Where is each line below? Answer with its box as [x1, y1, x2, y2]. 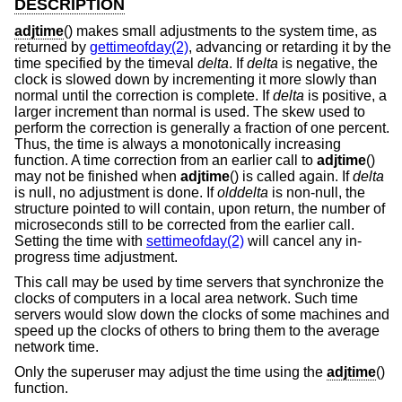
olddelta [217, 185, 268, 201]
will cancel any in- [244, 233, 362, 249]
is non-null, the [268, 185, 365, 201]
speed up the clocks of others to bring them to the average [14, 322, 380, 338]
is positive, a [304, 88, 387, 104]
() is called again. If [230, 169, 353, 185]
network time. [14, 338, 99, 354]
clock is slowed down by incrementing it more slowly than [14, 72, 377, 88]
